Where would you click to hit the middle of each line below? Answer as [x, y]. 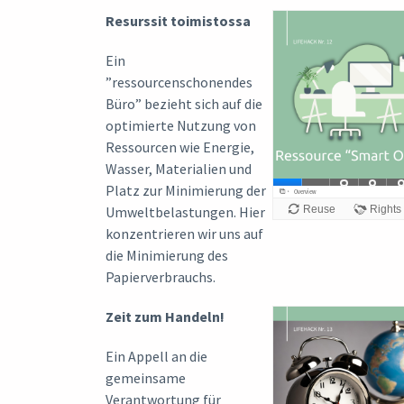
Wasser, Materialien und [179, 168]
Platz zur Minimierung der [186, 190]
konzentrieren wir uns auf [184, 233]
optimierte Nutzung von [181, 125]
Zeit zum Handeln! [165, 316]
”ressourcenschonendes [179, 82]
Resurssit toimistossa [178, 20]
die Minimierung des [167, 255]
